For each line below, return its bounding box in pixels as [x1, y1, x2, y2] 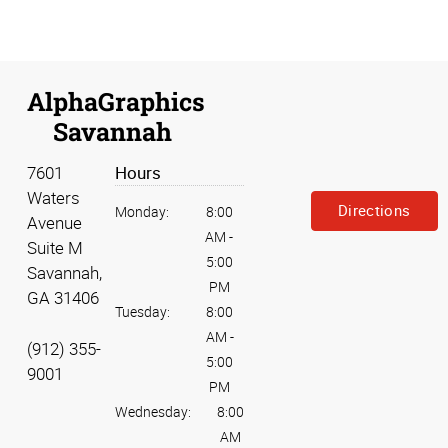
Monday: [114, 202, 169, 222]
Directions [337, 200, 411, 221]
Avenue [26, 211, 82, 235]
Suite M [26, 236, 83, 260]
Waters [26, 186, 80, 210]
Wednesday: [114, 402, 191, 422]
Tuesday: [114, 302, 170, 322]
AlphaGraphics [26, 85, 205, 119]
